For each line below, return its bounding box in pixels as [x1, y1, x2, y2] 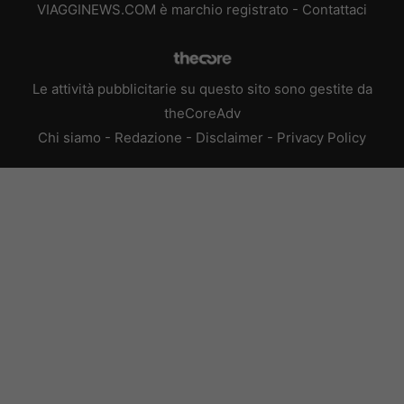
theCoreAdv [163, 104, 241, 122]
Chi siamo [38, 128, 101, 146]
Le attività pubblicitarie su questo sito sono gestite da [32, 79, 372, 97]
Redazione [115, 128, 182, 146]
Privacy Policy [277, 128, 366, 146]
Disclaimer [196, 128, 263, 146]
